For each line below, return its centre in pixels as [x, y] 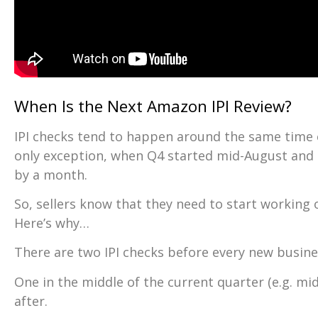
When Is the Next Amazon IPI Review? [153, 106]
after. [31, 301]
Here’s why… [52, 223]
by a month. [51, 174]
